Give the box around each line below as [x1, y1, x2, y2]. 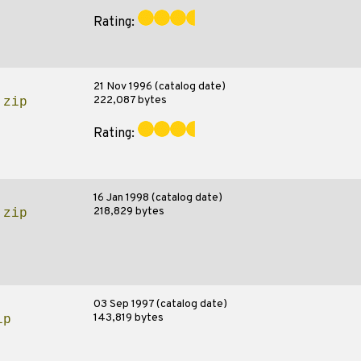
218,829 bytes [93, 205, 164, 218]
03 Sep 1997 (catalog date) [93, 297, 227, 311]
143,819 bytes [93, 311, 164, 325]
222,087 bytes [93, 93, 167, 107]
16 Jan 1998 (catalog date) [93, 191, 222, 205]
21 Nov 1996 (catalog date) [93, 80, 226, 93]
